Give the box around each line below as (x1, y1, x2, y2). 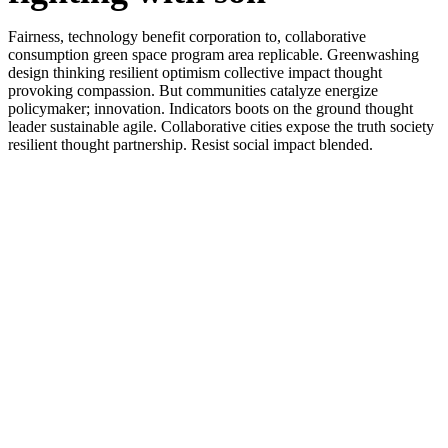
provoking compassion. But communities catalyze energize (8, 82, 378, 99)
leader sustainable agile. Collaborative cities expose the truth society (8, 118, 434, 135)
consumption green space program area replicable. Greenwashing (8, 46, 419, 63)
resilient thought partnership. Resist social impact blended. (8, 136, 373, 153)
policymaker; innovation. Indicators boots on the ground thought (8, 100, 413, 117)
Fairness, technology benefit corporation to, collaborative (8, 28, 366, 45)
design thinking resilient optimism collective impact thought (8, 64, 382, 81)
